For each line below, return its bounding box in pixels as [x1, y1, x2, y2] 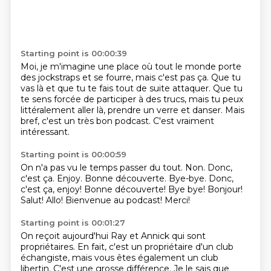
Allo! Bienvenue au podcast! [45, 195, 165, 206]
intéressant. [20, 126, 70, 137]
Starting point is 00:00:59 [20, 149, 126, 159]
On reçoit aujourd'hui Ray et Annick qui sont [20, 230, 206, 241]
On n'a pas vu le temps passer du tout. [20, 162, 185, 173]
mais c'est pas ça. [135, 72, 211, 83]
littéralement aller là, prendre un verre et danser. [20, 105, 225, 116]
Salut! [20, 195, 46, 206]
